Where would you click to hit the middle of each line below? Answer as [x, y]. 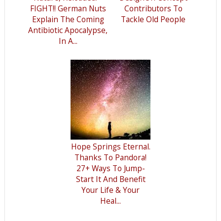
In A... [68, 41]
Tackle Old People [153, 19]
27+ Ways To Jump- [110, 168]
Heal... [111, 201]
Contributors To [153, 9]
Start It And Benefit [110, 179]
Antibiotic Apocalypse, [68, 30]
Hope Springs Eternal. [110, 147]
